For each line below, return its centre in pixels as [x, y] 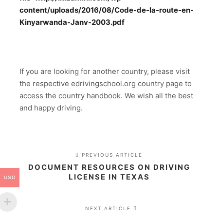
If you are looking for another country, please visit [105, 71]
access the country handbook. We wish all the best [106, 95]
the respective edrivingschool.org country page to [106, 83]
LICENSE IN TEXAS [109, 177]
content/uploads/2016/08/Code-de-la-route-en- [107, 10]
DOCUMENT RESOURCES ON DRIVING [109, 167]
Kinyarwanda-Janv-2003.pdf [72, 22]
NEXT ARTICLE [109, 208]
